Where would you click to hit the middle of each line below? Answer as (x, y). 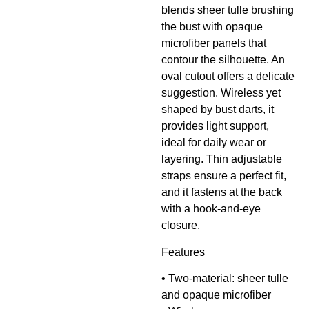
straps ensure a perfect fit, (224, 176)
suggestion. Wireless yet (221, 93)
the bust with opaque (212, 27)
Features (183, 252)
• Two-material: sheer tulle (225, 278)
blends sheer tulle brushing (228, 10)
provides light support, (215, 126)
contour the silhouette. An (223, 60)
